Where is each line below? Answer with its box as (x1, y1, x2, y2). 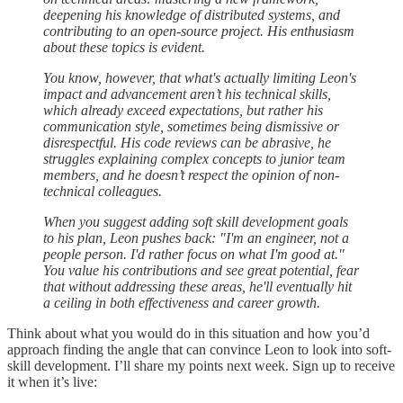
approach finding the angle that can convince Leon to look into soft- (7, 342, 391, 358)
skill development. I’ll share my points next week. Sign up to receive (7, 358, 395, 374)
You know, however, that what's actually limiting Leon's (43, 70, 356, 86)
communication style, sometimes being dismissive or (43, 119, 339, 135)
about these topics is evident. (43, 40, 205, 56)
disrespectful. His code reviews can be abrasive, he (43, 135, 331, 151)
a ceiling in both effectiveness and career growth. (43, 295, 320, 311)
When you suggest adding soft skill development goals (43, 214, 348, 230)
